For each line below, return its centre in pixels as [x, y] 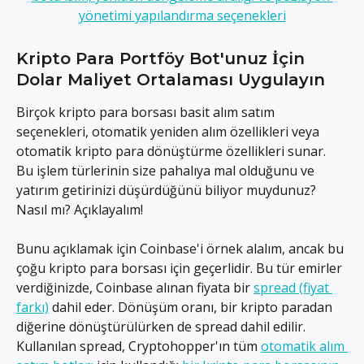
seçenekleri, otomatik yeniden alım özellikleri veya [169, 131]
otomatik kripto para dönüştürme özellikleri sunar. [173, 151]
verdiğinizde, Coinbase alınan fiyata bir [135, 288]
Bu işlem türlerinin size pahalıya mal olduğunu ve [167, 170]
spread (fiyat [293, 288]
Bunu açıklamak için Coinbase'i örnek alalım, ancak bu [182, 249]
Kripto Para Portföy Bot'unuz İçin [163, 58]
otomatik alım [304, 347]
